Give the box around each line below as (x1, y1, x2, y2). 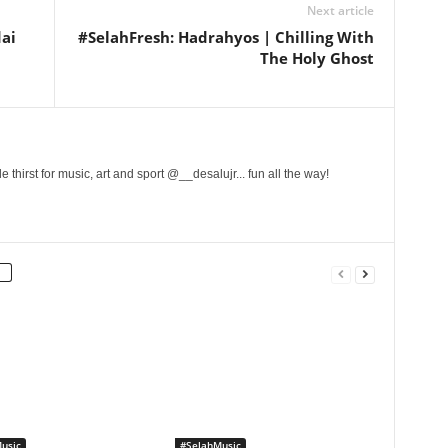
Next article (306, 2, 374, 19)
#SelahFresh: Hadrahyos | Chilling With (77, 27, 374, 47)
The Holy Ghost (259, 48, 374, 68)
